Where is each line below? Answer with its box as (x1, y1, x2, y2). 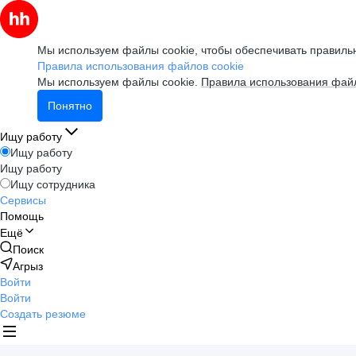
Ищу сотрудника (10, 178, 95, 191)
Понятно (48, 99, 92, 112)
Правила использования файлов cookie (37, 60, 244, 72)
